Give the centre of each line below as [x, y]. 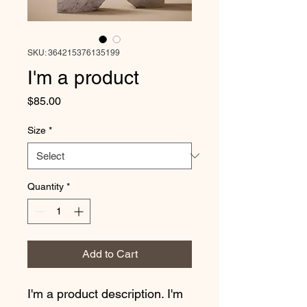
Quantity [46, 186]
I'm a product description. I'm [107, 293]
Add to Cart [110, 254]
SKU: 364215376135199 [74, 52]
